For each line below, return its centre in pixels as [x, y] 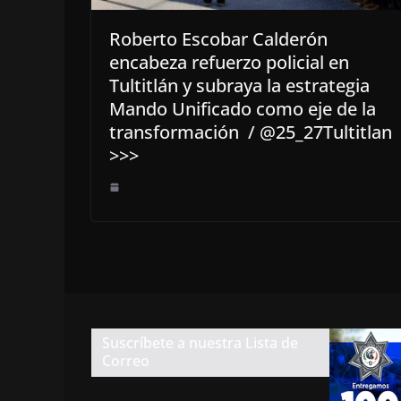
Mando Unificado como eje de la [243, 109]
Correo [126, 361]
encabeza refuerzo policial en [229, 63]
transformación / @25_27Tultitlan [251, 132]
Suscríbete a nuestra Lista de [200, 343]
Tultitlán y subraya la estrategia [239, 86]
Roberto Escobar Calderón [218, 39]
